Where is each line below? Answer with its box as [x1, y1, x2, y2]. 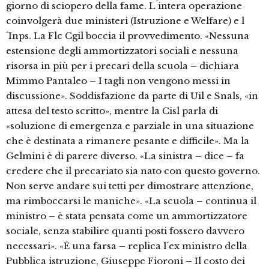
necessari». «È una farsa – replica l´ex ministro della [6, 240, 247, 252]
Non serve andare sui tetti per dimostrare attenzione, [6, 180, 253, 192]
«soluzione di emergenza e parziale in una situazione [6, 120, 254, 132]
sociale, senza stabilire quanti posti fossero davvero [6, 225, 244, 237]
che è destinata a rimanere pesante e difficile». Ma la [6, 135, 249, 147]
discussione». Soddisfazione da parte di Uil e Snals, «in [6, 90, 258, 102]
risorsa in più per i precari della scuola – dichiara [6, 60, 239, 72]
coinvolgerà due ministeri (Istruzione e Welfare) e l [6, 15, 244, 27]
